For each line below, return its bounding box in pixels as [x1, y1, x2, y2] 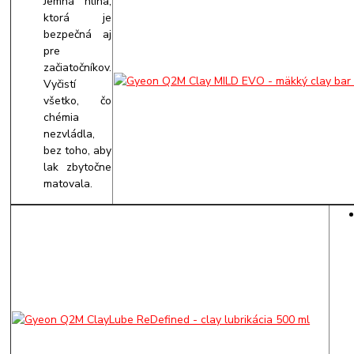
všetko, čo [43, 92, 112, 108]
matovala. [43, 175, 93, 191]
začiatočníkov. [43, 59, 112, 75]
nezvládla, [43, 126, 96, 141]
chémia [43, 109, 80, 125]
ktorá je [43, 9, 112, 25]
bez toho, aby [43, 142, 112, 158]
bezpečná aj [43, 26, 112, 42]
